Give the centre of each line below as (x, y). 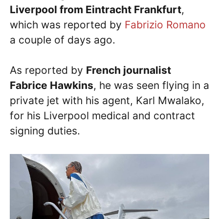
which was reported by (67, 24)
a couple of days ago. (63, 40)
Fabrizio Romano (165, 24)
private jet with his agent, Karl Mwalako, (107, 100)
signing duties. (45, 131)
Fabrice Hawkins (52, 85)
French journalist (129, 70)
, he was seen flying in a (151, 85)
